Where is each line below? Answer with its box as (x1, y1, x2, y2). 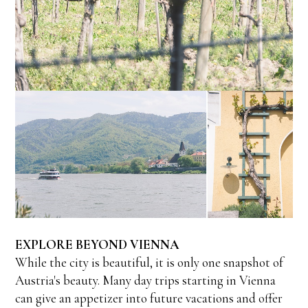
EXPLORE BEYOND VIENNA (15, 236, 180, 253)
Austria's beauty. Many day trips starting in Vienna (15, 272, 276, 289)
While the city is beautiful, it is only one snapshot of (15, 254, 284, 271)
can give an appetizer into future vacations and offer (15, 290, 283, 307)
